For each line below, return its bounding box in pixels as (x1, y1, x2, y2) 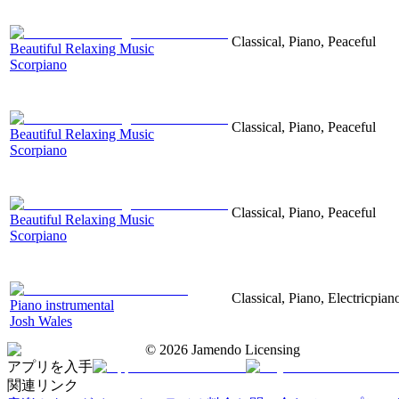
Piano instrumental (10, 297, 114, 313)
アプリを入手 (7, 358, 93, 374)
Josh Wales (10, 313, 72, 329)
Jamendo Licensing (188, 341, 300, 357)
